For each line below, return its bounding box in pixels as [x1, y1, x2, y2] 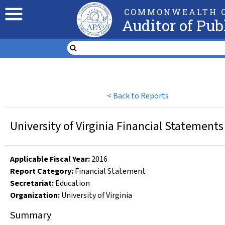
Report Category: [10, 166, 73, 177]
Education [55, 178, 90, 189]
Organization [10, 190, 58, 201]
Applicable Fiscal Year [10, 154, 88, 165]
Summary [10, 208, 51, 222]
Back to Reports [113, 90, 169, 101]
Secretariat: [10, 178, 54, 189]
